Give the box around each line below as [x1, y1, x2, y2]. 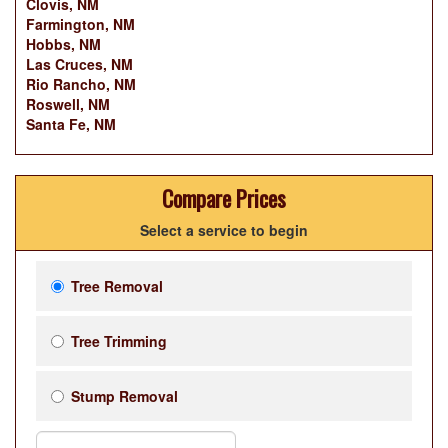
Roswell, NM [26, 94, 110, 115]
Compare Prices [162, 182, 286, 215]
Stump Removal [71, 386, 178, 407]
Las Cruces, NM [26, 54, 133, 75]
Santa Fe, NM [26, 114, 116, 135]
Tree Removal [71, 276, 163, 297]
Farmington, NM [26, 14, 135, 35]
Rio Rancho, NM [26, 74, 136, 95]
